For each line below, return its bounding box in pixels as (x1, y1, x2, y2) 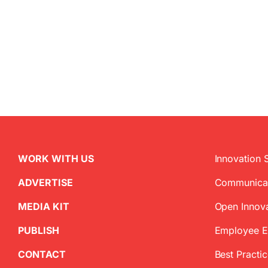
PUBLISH (18, 224, 59, 236)
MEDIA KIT (18, 200, 69, 212)
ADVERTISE (18, 176, 73, 188)
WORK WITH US (18, 153, 94, 165)
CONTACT (18, 248, 66, 260)
